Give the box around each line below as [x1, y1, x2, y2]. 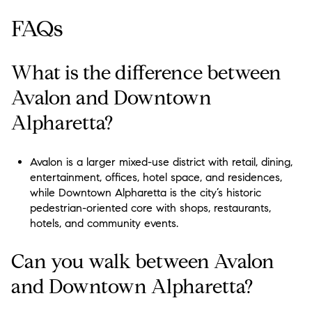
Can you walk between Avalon [11, 249, 274, 274]
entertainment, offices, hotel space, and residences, [29, 170, 282, 184]
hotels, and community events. [29, 216, 178, 230]
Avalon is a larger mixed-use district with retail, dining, [29, 155, 292, 169]
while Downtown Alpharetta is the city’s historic [29, 185, 261, 199]
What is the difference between [11, 61, 281, 86]
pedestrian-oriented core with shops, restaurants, [29, 201, 271, 214]
